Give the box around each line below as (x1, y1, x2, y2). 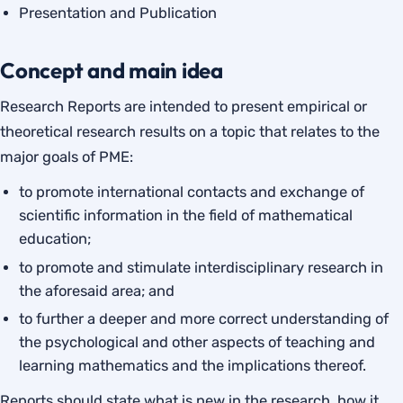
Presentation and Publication (19, 4, 218, 22)
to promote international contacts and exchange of (19, 183, 365, 201)
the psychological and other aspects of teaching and (19, 334, 376, 352)
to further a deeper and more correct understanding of (19, 310, 390, 328)
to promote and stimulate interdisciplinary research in (19, 258, 384, 276)
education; (19, 229, 92, 247)
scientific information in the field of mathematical (19, 206, 354, 224)
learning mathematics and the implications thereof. (19, 357, 367, 375)
